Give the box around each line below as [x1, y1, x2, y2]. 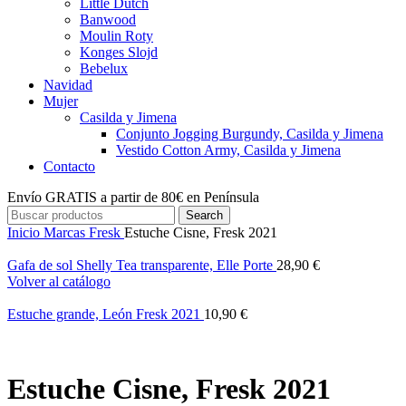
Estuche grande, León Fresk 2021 [7, 306, 204, 322]
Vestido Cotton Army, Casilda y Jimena [116, 142, 341, 158]
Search [186, 208, 223, 222]
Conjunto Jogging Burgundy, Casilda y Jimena [116, 126, 383, 141]
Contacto [43, 159, 95, 174]
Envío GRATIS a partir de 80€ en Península [7, 189, 259, 205]
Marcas [43, 225, 89, 240]
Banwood [80, 12, 136, 27]
